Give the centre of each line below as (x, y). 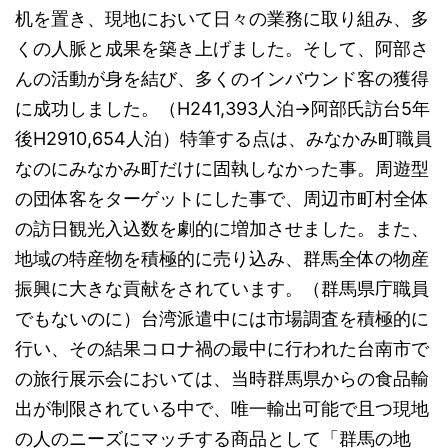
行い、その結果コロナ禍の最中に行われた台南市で (222, 348)
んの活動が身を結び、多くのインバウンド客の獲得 (222, 78)
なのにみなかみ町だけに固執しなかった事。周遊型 (222, 168)
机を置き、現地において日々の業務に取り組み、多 (222, 18)
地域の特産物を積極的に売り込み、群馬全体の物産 (222, 258)
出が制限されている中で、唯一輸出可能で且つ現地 (222, 408)
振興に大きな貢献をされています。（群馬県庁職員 (222, 288)
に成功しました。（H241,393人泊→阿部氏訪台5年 (222, 108)
